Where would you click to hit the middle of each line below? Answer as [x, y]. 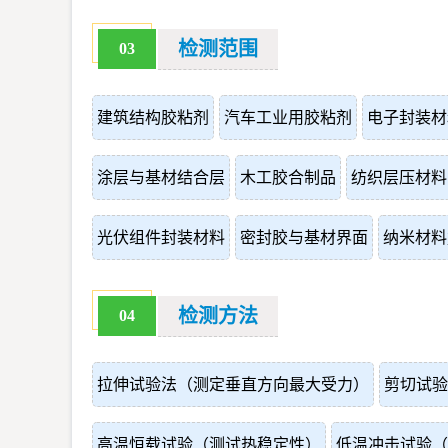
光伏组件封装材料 [161, 237]
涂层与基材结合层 [161, 177]
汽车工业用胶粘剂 [288, 117]
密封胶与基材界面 [304, 237]
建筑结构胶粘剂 [153, 117]
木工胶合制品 [288, 177]
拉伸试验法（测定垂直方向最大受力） [233, 384]
